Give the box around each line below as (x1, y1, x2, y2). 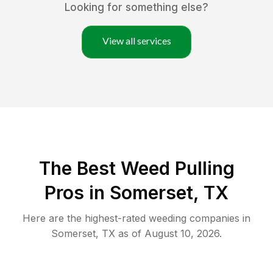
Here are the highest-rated (23, 212, 149, 225)
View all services (102, 35, 171, 47)
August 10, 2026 (144, 227, 219, 240)
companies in (186, 212, 250, 225)
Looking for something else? (65, 1, 208, 14)
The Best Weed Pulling (38, 157, 235, 180)
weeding (149, 212, 186, 225)
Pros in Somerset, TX (44, 182, 229, 204)
